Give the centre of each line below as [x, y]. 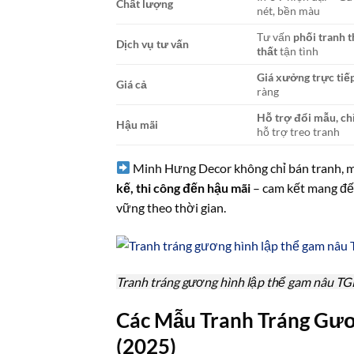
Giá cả [132, 84]
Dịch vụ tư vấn [153, 43]
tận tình [298, 51]
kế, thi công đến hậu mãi [183, 187]
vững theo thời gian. [171, 207]
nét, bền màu [289, 10]
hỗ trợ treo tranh [299, 131]
